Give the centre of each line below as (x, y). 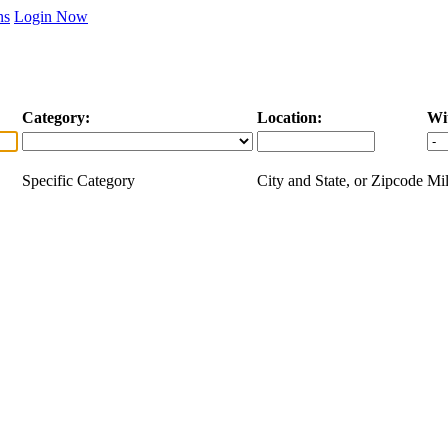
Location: (289, 117)
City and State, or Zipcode (340, 180)
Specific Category (78, 180)
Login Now (51, 16)
